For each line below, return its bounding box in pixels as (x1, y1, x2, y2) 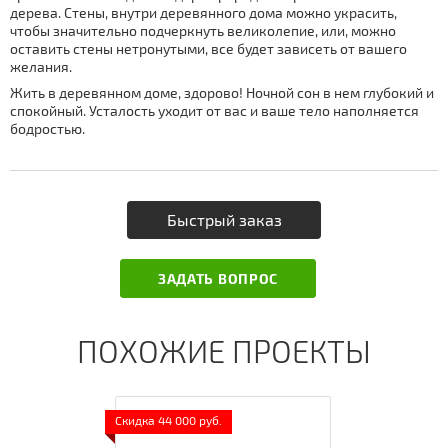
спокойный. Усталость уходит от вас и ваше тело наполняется (10, 101, 419, 119)
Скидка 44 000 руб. (115, 413, 223, 428)
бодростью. (10, 119, 85, 137)
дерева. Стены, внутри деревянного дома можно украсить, (10, 3, 397, 21)
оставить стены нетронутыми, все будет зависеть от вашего (10, 39, 407, 57)
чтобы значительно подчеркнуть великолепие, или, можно (10, 21, 396, 39)
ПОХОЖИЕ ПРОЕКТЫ (77, 331, 371, 369)
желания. (10, 57, 72, 75)
